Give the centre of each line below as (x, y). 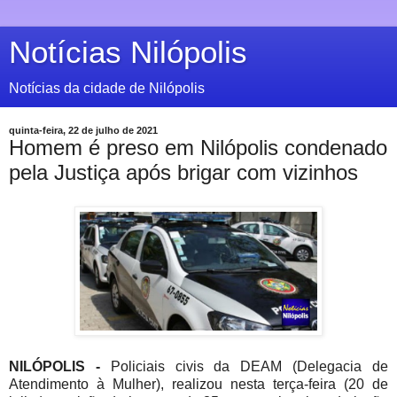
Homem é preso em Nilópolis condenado (198, 148)
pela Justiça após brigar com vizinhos (183, 172)
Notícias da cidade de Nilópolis (107, 88)
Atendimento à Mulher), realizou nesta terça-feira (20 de (198, 384)
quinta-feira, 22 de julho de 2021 (83, 130)
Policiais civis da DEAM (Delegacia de (249, 366)
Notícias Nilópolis (128, 52)
